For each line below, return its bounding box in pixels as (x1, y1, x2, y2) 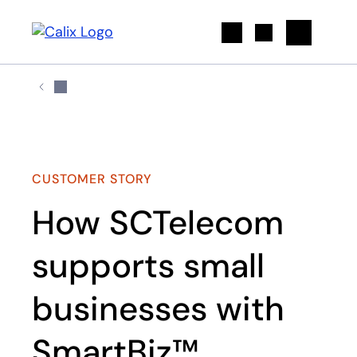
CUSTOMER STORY (32, 171, 153, 187)
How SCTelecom (32, 201, 284, 245)
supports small (32, 244, 265, 288)
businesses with (32, 287, 284, 331)
